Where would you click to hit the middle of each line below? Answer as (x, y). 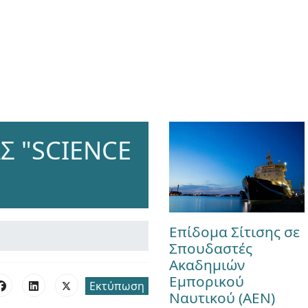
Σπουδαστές (210, 248)
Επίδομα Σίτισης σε (234, 231)
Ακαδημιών (207, 264)
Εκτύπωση (117, 286)
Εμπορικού (206, 281)
